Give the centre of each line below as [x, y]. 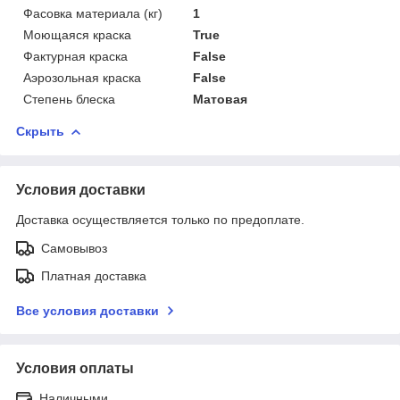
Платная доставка [94, 276]
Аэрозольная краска [82, 78]
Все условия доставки [87, 311]
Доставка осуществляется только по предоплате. [160, 220]
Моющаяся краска [77, 35]
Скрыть [40, 132]
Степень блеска [69, 100]
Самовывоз [74, 249]
